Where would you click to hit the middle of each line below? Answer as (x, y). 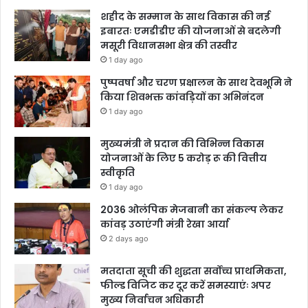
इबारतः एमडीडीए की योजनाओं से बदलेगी (191, 31)
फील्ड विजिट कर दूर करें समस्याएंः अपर (186, 286)
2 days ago (129, 239)
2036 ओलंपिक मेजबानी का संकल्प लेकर (192, 210)
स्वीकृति (118, 173)
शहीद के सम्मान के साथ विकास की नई (185, 17)
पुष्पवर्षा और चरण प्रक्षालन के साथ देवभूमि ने (196, 83)
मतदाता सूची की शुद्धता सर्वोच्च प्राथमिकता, (194, 271)
